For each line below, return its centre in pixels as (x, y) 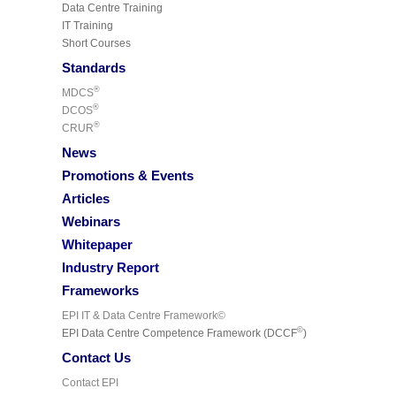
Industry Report (110, 267)
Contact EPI (90, 382)
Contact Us (96, 357)
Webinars (91, 221)
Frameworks (100, 290)
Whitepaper (97, 244)
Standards (94, 67)
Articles (86, 198)
